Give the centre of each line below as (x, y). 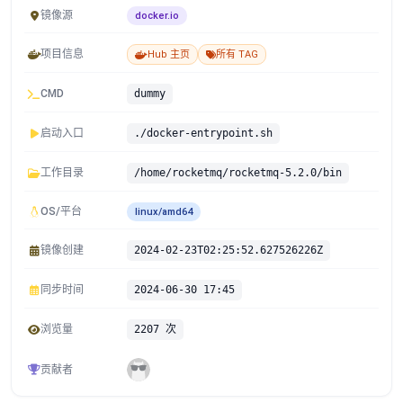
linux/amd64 (164, 212)
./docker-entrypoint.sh (203, 133)
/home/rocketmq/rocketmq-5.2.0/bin (238, 173)
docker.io (157, 16)
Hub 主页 (169, 54)
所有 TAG (237, 54)
